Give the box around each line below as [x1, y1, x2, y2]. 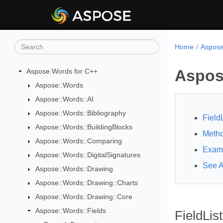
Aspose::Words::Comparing [35, 137, 122, 145]
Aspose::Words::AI [35, 95, 94, 103]
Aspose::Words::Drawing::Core [35, 193, 132, 201]
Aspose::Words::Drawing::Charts [35, 179, 138, 187]
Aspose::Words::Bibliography [35, 109, 126, 117]
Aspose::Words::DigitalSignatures [35, 151, 140, 159]
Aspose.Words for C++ [26, 67, 98, 75]
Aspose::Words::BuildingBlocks [35, 123, 132, 131]
